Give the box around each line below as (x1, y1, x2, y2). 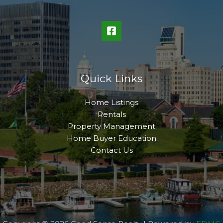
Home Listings (85, 97, 138, 107)
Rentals (97, 109, 126, 119)
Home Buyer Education (67, 133, 156, 143)
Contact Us (90, 145, 133, 155)
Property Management (68, 121, 155, 131)
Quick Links (81, 72, 142, 85)
